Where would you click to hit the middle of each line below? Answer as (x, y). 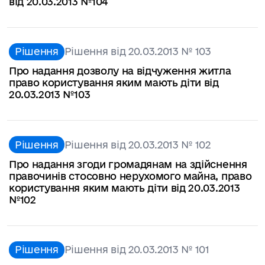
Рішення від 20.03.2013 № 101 (137, 250)
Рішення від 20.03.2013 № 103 (138, 51)
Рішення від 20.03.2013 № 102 (137, 144)
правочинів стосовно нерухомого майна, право (130, 176)
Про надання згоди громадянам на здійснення (128, 164)
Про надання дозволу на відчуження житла (120, 71)
